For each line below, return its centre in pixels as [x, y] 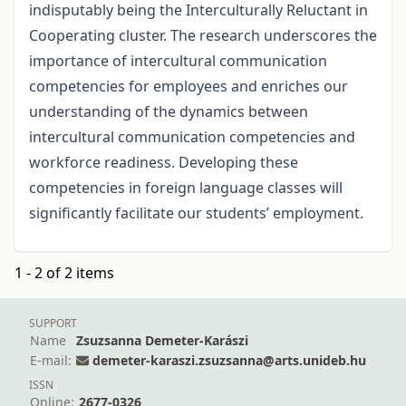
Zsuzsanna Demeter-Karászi [162, 341]
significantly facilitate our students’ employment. [196, 213]
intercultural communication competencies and [192, 137]
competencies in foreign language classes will [186, 188]
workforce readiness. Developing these [164, 163]
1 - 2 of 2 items [64, 273]
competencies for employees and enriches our [188, 87]
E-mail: [51, 361]
